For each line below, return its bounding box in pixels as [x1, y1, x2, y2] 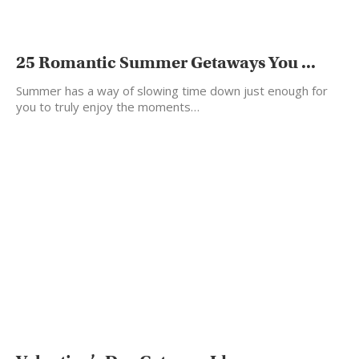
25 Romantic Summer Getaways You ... [16, 51, 316, 73]
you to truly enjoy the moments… [16, 98, 200, 115]
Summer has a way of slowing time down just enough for [16, 82, 328, 99]
